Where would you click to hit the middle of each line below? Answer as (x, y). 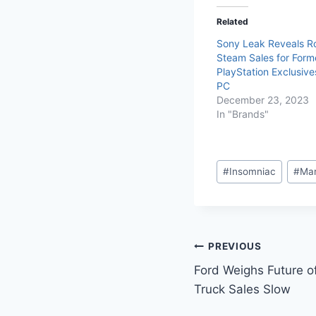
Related (232, 21)
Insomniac (253, 172)
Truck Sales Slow (242, 290)
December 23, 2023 (263, 99)
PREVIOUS (235, 246)
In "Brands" (243, 114)
